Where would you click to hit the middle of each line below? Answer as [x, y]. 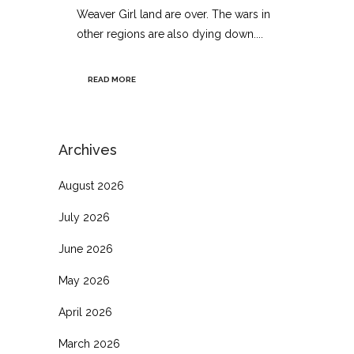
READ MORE [112, 79]
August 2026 [91, 185]
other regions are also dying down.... [170, 34]
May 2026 [84, 280]
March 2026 [89, 343]
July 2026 [84, 217]
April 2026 [85, 312]
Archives [88, 149]
